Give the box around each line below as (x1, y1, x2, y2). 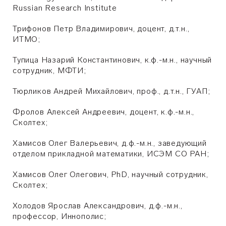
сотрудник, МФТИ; (13, 66, 86, 75)
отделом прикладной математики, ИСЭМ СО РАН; (13, 149, 209, 158)
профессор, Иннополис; (13, 211, 106, 221)
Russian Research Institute (13, 3, 117, 13)
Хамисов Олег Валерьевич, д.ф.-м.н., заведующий (13, 138, 207, 148)
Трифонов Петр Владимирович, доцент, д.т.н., (13, 24, 190, 33)
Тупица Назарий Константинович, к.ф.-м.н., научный (13, 55, 212, 65)
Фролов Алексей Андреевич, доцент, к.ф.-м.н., (13, 107, 195, 117)
